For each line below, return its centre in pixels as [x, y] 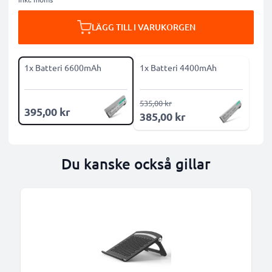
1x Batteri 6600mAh [63, 67]
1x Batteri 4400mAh [178, 67]
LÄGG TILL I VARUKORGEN [143, 27]
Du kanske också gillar [136, 164]
